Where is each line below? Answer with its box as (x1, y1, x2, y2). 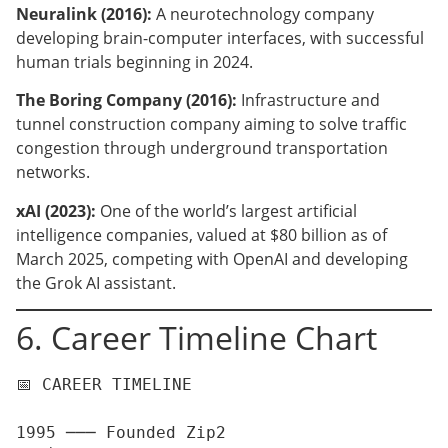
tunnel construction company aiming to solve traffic (16, 113, 407, 136)
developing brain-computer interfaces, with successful (16, 26, 424, 49)
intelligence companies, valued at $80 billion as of (16, 223, 387, 246)
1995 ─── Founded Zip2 (16, 423, 226, 443)
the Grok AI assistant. (16, 271, 176, 294)
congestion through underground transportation (16, 137, 388, 160)
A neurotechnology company (152, 2, 374, 25)
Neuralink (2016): (16, 2, 152, 25)
